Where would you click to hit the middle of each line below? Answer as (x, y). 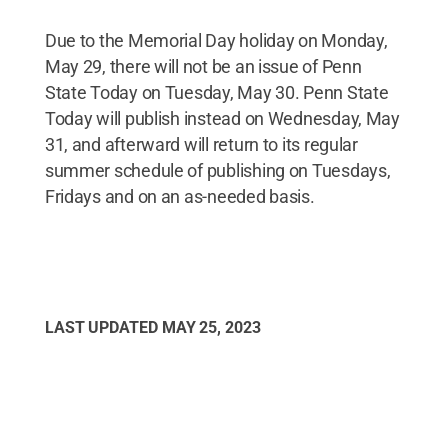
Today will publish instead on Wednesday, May (222, 118)
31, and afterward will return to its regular (201, 144)
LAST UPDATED (103, 327)
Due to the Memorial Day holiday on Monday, (216, 40)
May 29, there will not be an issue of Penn (203, 66)
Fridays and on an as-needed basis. (179, 196)
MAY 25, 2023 (211, 327)
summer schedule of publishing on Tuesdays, (217, 170)
